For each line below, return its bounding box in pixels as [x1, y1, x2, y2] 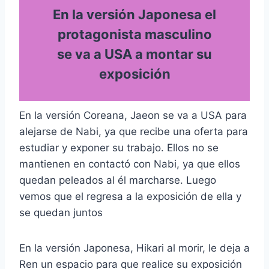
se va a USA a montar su [57, 46, 212, 62]
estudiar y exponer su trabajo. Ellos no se [19, 141, 219, 154]
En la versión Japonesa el [53, 7, 216, 22]
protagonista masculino [57, 26, 212, 42]
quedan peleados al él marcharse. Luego [19, 174, 216, 186]
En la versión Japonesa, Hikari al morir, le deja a [19, 241, 250, 254]
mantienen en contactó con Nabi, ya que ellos [19, 157, 240, 170]
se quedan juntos [19, 206, 103, 219]
